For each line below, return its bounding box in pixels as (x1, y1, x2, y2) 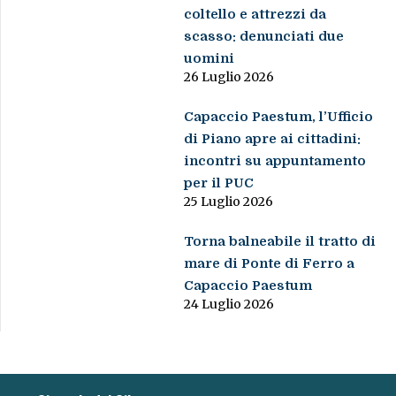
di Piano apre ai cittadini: (184, 130, 362, 147)
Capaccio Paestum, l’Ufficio (184, 108, 374, 125)
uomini (184, 49, 235, 66)
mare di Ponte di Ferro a (184, 255, 355, 271)
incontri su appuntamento (184, 152, 367, 169)
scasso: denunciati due (184, 27, 345, 44)
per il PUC (184, 174, 255, 191)
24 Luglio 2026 (184, 295, 275, 312)
